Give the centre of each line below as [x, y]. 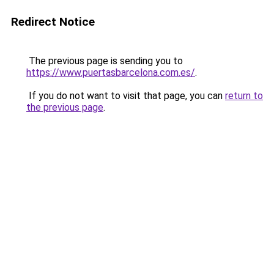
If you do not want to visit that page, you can [126, 96]
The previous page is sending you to [105, 61]
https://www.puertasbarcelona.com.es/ [111, 72]
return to [244, 96]
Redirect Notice [53, 22]
